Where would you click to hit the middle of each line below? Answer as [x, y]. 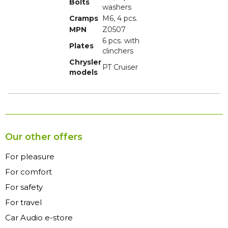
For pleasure [30, 157]
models [83, 73]
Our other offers [44, 137]
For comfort [28, 172]
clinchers [118, 51]
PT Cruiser [120, 67]
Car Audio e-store [39, 218]
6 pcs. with [121, 41]
